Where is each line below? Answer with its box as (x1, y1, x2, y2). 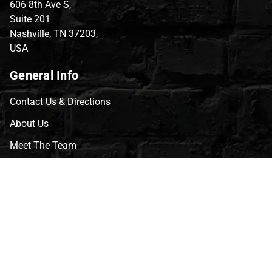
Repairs (10, 248, 42, 260)
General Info (10, 67, 78, 83)
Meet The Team (10, 139, 76, 151)
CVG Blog (10, 161, 50, 173)
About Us (10, 117, 49, 129)
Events (10, 183, 38, 195)
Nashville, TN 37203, (10, 27, 98, 39)
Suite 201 (10, 13, 50, 25)
